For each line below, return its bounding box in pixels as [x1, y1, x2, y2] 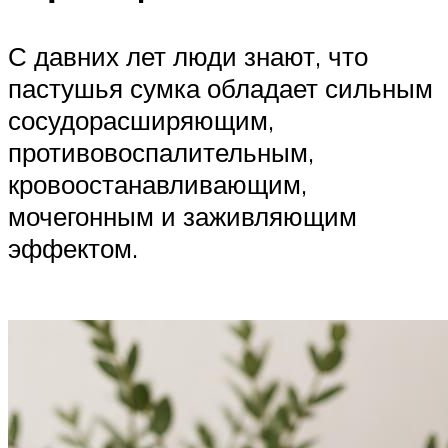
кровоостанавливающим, [8, 168, 307, 201]
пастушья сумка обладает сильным [8, 72, 433, 105]
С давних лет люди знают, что [8, 40, 368, 73]
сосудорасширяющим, [8, 104, 274, 137]
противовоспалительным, [8, 136, 314, 169]
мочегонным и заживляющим [8, 200, 357, 233]
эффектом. [8, 232, 138, 265]
